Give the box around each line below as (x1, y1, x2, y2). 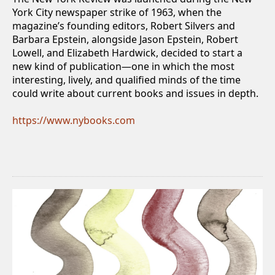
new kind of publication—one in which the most (12, 60, 234, 73)
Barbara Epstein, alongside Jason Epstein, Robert (12, 33, 238, 46)
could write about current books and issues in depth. (12, 87, 258, 100)
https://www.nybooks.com (12, 114, 135, 127)
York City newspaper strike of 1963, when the (12, 6, 222, 19)
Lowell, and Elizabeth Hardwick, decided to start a (12, 46, 242, 60)
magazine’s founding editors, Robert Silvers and (12, 19, 235, 33)
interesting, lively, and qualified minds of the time (12, 73, 241, 87)
